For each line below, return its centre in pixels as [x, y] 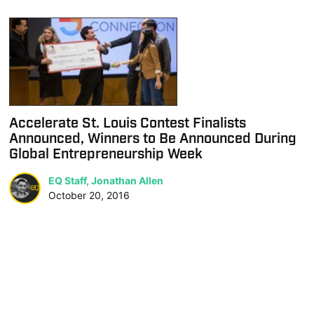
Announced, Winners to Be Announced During [153, 138]
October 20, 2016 [89, 196]
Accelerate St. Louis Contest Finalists [128, 123]
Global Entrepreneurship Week [106, 154]
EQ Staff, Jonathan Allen [106, 181]
